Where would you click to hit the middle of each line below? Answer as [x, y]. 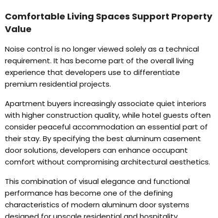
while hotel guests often [166, 115]
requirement [27, 61]
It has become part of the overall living [124, 61]
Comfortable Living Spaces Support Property [109, 17]
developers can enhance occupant [124, 150]
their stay [22, 139]
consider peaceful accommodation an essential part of [106, 127]
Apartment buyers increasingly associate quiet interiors [106, 104]
